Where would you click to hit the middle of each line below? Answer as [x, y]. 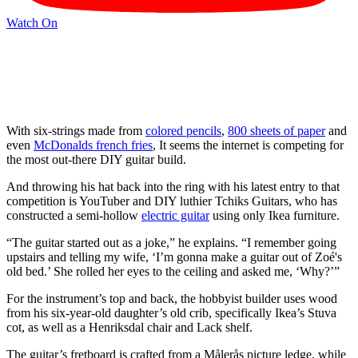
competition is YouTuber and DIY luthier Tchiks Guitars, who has [172, 201]
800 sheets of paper [276, 130]
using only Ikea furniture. [274, 215]
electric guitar [175, 215]
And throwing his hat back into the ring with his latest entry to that [173, 186]
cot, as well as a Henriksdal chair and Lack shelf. [129, 327]
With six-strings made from [76, 130]
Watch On [32, 23]
